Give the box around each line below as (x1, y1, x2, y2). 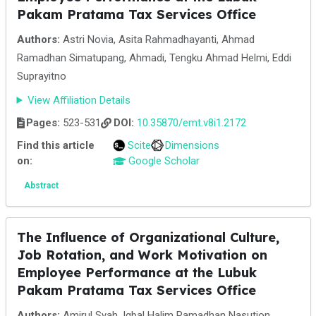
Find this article (16, 139, 95, 152)
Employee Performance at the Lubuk (16, 265, 257, 281)
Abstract (23, 181, 59, 190)
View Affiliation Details (28, 94, 131, 107)
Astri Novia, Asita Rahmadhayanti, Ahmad (59, 33, 255, 46)
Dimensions (165, 139, 220, 152)
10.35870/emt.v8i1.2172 (136, 116, 246, 129)
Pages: (26, 116, 60, 129)
